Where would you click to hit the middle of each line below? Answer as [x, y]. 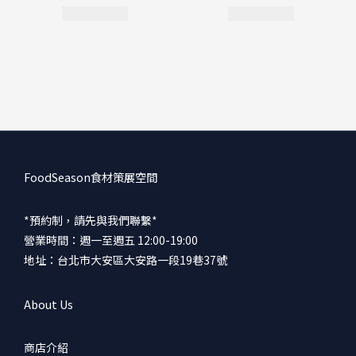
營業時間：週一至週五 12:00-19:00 [111, 240]
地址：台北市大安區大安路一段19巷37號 [126, 259]
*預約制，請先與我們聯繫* [91, 220]
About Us [48, 304]
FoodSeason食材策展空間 [91, 176]
